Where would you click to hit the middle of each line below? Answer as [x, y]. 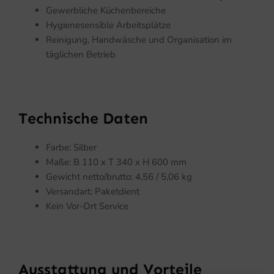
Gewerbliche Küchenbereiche [106, 11]
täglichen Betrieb [81, 55]
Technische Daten [83, 118]
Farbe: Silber [71, 147]
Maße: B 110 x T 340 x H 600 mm [116, 162]
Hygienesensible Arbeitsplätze [108, 25]
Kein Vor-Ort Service [87, 206]
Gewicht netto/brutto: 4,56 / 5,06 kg [119, 176]
